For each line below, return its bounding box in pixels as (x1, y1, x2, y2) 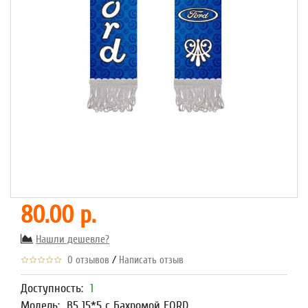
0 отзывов (62, 254, 109, 266)
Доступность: (21, 281, 90, 296)
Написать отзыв (119, 254, 184, 266)
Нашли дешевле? (36, 233, 109, 245)
